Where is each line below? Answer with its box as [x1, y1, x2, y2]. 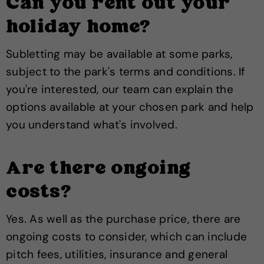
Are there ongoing [6, 157, 191, 182]
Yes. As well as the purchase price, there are [6, 212, 241, 227]
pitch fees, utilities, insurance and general [6, 247, 227, 262]
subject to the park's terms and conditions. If [6, 64, 245, 80]
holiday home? [6, 15, 150, 41]
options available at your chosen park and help [6, 100, 254, 115]
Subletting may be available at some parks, [6, 47, 233, 62]
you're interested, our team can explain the [6, 82, 233, 97]
